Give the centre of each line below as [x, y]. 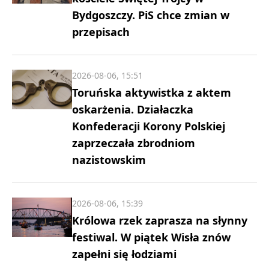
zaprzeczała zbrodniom [134, 143]
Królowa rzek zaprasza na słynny [160, 220]
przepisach [101, 32]
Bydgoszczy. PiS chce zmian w [151, 15]
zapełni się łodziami [124, 254]
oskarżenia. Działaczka [133, 109]
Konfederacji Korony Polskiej [149, 126]
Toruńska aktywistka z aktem [152, 92]
